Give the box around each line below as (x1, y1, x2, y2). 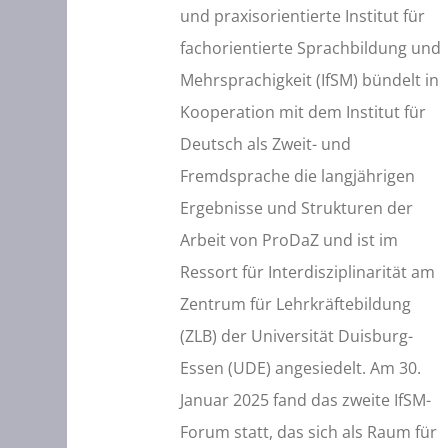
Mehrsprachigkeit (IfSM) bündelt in (179, 69, 439, 92)
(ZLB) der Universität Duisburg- (179, 325, 413, 348)
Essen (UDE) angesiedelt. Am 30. (179, 357, 421, 380)
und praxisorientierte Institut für (179, 5, 425, 28)
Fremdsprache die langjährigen (179, 165, 415, 188)
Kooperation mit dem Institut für (179, 101, 426, 124)
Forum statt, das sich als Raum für (179, 421, 437, 444)
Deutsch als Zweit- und (179, 133, 351, 156)
